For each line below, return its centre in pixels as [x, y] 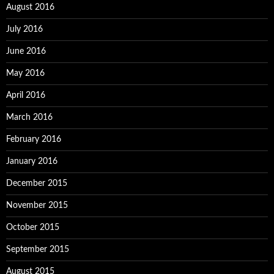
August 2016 [30, 8]
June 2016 [26, 52]
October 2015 [33, 228]
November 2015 [37, 206]
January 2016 [32, 162]
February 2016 [34, 140]
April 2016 [26, 96]
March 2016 [29, 118]
